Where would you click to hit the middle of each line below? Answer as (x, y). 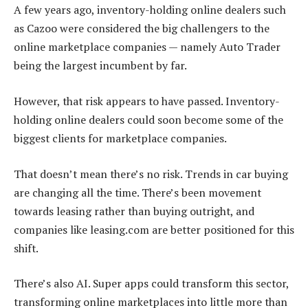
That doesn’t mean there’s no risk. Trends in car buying (151, 174)
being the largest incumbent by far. (100, 66)
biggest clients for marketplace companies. (120, 139)
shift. (26, 248)
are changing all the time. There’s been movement (137, 192)
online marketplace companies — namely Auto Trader (147, 47)
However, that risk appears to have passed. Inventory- (147, 101)
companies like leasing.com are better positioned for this (154, 229)
